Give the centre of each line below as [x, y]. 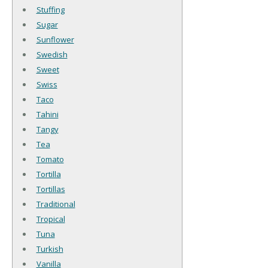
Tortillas [51, 189]
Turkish [50, 249]
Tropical [51, 219]
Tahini [47, 114]
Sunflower [55, 39]
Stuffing [50, 9]
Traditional [56, 204]
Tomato [50, 159]
